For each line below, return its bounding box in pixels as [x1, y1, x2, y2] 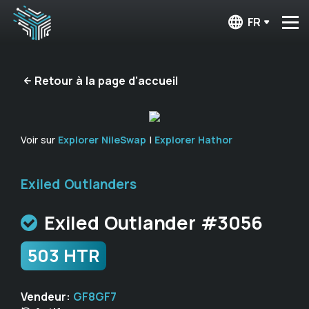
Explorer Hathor [154, 133, 232, 146]
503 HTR [28, 243, 99, 268]
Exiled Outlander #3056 [44, 210, 263, 235]
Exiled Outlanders [21, 175, 137, 193]
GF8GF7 [73, 289, 117, 304]
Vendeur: [21, 289, 73, 304]
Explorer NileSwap [58, 133, 146, 146]
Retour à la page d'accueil [34, 72, 178, 88]
